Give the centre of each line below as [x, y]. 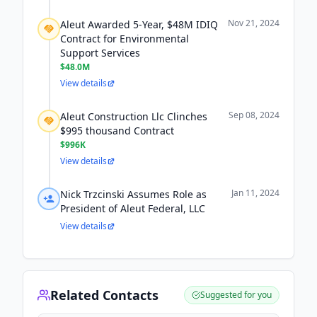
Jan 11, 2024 [255, 193]
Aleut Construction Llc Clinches [134, 116]
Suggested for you [236, 295]
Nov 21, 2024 [254, 23]
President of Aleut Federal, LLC [133, 208]
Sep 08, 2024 [254, 115]
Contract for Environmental [125, 39]
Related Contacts [104, 295]
